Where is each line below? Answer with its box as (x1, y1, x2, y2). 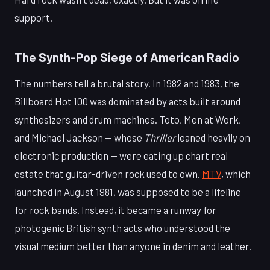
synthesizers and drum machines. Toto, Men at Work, (14, 113, 241, 125)
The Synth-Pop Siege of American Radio (14, 49, 239, 65)
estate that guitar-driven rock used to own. (14, 167, 202, 180)
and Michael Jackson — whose (14, 131, 144, 143)
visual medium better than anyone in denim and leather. (14, 239, 251, 252)
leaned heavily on (175, 131, 250, 143)
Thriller (144, 131, 175, 143)
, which (221, 167, 251, 180)
